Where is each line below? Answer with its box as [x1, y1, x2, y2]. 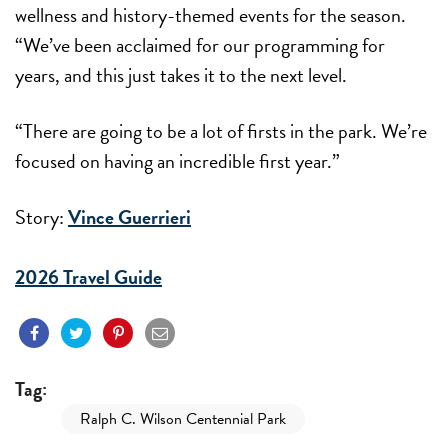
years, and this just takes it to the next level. [15, 59, 347, 90]
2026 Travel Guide [15, 261, 162, 292]
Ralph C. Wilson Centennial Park [80, 406, 286, 431]
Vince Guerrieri [68, 201, 191, 232]
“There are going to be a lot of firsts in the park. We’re [15, 115, 427, 146]
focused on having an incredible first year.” [15, 145, 344, 176]
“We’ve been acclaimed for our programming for [15, 29, 385, 60]
